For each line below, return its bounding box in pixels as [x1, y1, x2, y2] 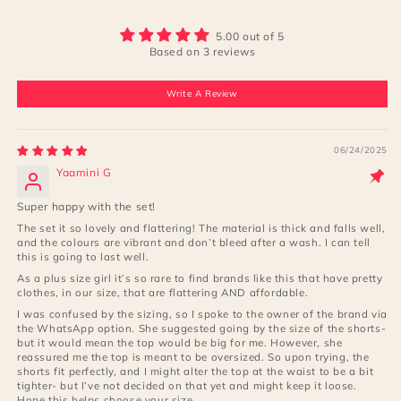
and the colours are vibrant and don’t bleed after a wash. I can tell [17, 235, 371, 249]
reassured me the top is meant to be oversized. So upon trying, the [17, 349, 370, 363]
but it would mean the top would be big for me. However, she [17, 335, 343, 349]
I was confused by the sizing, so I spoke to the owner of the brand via [17, 306, 388, 320]
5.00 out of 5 [215, 29, 285, 43]
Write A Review [166, 87, 238, 99]
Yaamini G [56, 165, 112, 179]
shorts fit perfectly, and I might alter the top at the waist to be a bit [17, 363, 374, 378]
